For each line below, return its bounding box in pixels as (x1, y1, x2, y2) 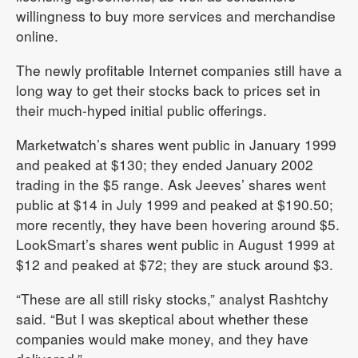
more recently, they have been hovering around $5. (16, 214, 340, 235)
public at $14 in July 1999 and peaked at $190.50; (16, 194, 333, 215)
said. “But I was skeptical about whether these (16, 308, 308, 329)
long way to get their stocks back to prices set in (16, 80, 320, 101)
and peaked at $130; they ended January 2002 (16, 154, 313, 175)
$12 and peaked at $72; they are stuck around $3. (16, 254, 333, 275)
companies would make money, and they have (16, 328, 308, 349)
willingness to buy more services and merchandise (16, 6, 336, 26)
